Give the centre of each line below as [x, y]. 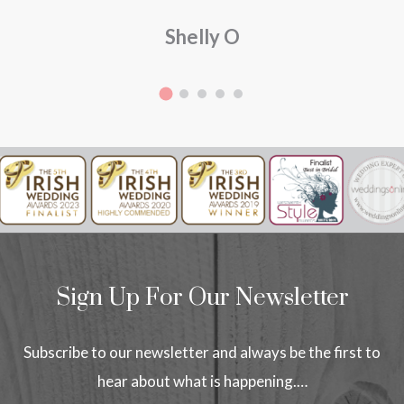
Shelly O [202, 36]
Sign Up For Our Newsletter [202, 298]
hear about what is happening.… [202, 381]
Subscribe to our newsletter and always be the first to [202, 353]
